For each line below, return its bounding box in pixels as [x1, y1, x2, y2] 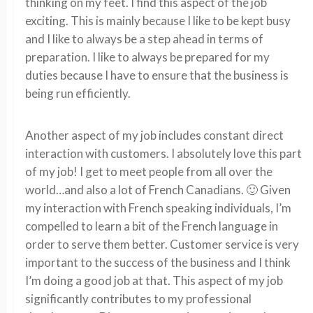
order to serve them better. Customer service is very [25, 237, 299, 252]
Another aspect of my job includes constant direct [25, 128, 284, 143]
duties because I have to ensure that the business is [25, 68, 289, 82]
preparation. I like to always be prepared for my [25, 50, 270, 64]
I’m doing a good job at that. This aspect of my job [25, 273, 283, 288]
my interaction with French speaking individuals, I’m [25, 201, 291, 215]
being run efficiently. [25, 86, 131, 101]
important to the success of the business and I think [25, 255, 291, 270]
